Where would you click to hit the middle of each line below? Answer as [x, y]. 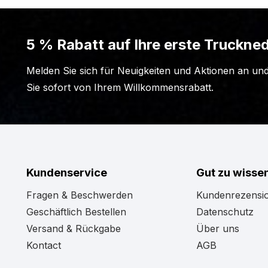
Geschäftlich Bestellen [77, 212]
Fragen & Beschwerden [80, 195]
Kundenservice [67, 172]
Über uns [218, 229]
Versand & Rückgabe [74, 229]
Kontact [44, 245]
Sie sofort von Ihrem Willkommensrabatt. [120, 87]
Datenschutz [225, 212]
